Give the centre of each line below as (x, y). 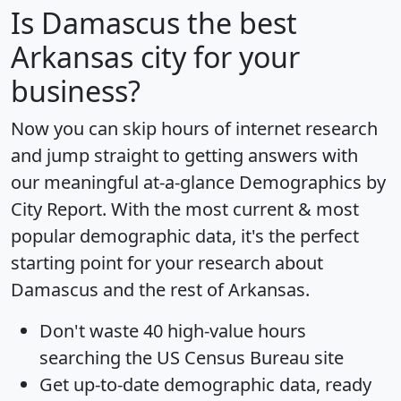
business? (76, 91)
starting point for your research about (167, 263)
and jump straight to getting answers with (184, 156)
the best (239, 23)
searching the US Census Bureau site (192, 358)
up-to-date (116, 385)
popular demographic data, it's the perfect (185, 236)
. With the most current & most (230, 209)
